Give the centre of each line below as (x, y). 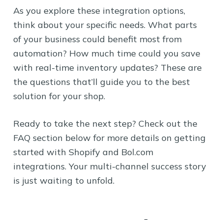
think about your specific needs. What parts (105, 25)
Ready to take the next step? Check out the (105, 123)
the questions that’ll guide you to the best (101, 82)
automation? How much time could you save (107, 53)
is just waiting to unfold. (64, 180)
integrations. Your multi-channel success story (110, 166)
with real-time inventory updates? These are (107, 67)
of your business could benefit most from (97, 39)
